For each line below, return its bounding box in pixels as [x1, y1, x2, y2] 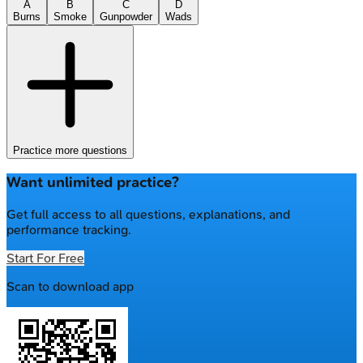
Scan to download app [6, 279, 134, 295]
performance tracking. [6, 222, 131, 238]
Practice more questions [13, 143, 127, 156]
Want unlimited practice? [6, 173, 179, 192]
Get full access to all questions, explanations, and [6, 207, 290, 223]
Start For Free [6, 250, 84, 267]
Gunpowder [100, 10, 152, 23]
